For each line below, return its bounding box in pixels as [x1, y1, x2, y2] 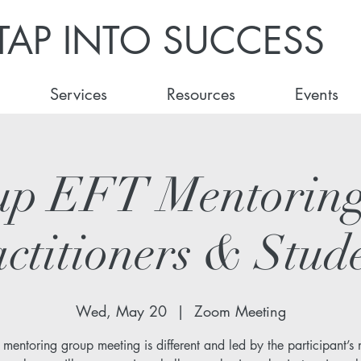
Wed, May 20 [75, 301, 167, 321]
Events [295, 83, 338, 105]
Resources [167, 83, 235, 105]
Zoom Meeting [193, 301, 286, 321]
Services [50, 83, 107, 105]
